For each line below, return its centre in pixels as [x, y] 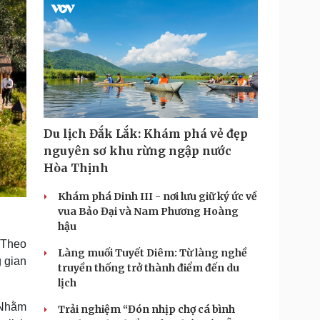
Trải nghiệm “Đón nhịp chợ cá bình [146, 309]
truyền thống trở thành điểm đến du [149, 268]
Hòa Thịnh [76, 168]
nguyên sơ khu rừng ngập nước [137, 151]
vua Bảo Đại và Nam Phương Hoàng [148, 211]
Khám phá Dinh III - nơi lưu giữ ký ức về [157, 196]
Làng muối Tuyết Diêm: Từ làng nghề [152, 253]
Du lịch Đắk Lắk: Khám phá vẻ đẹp [146, 134]
